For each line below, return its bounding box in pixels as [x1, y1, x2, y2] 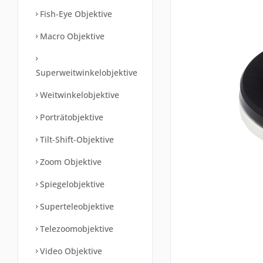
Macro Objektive [38, 31, 104, 42]
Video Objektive [38, 245, 102, 257]
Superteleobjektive [38, 201, 114, 212]
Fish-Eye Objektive [38, 8, 112, 19]
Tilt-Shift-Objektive [38, 134, 114, 145]
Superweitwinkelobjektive [36, 67, 137, 78]
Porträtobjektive [38, 112, 103, 123]
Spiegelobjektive [38, 178, 104, 190]
